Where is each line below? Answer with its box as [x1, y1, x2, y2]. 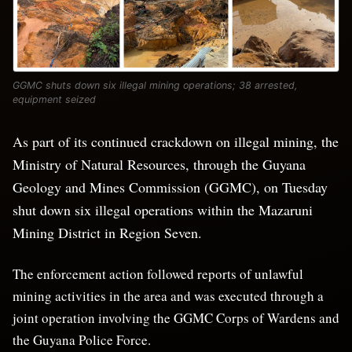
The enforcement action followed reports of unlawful [13, 265, 303, 283]
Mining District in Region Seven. [13, 223, 202, 242]
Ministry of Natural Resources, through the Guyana [13, 155, 306, 174]
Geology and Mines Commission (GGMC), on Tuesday [13, 178, 328, 196]
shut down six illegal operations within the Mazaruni [13, 200, 313, 219]
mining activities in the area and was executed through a [13, 287, 324, 305]
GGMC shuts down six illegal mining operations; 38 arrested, [13, 79, 298, 91]
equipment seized [13, 93, 96, 105]
